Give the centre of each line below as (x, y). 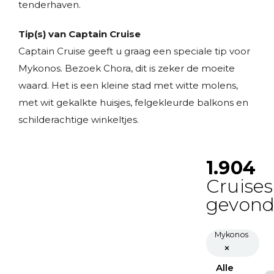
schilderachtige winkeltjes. (79, 120)
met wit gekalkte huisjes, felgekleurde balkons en (133, 102)
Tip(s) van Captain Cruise (80, 34)
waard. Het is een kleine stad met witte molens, (128, 85)
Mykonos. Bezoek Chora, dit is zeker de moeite (127, 68)
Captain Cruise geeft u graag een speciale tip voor (134, 51)
